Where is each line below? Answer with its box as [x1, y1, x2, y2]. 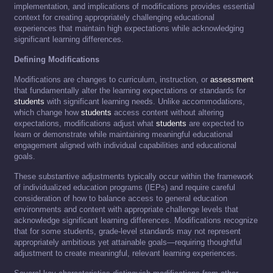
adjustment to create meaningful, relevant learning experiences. [14, 249, 238, 258]
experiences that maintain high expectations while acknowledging [14, 24, 244, 34]
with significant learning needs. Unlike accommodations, [44, 97, 245, 107]
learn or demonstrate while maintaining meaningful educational [14, 130, 233, 140]
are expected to [186, 119, 244, 129]
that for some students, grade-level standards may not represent [14, 227, 241, 236]
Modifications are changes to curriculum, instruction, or [14, 75, 210, 85]
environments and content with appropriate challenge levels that [14, 205, 238, 214]
